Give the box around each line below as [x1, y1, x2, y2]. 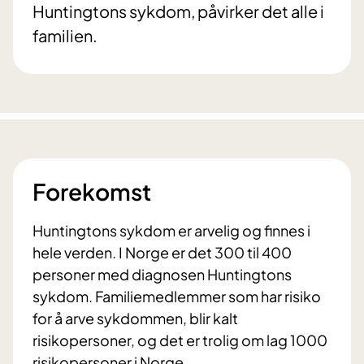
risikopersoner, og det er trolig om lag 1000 [32, 331, 327, 350]
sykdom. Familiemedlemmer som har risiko [32, 287, 321, 306]
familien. [32, 25, 97, 46]
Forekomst [32, 177, 151, 206]
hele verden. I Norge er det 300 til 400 [32, 243, 292, 262]
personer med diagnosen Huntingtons [32, 265, 292, 284]
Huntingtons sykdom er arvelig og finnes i [32, 221, 310, 240]
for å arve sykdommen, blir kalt [32, 309, 238, 328]
